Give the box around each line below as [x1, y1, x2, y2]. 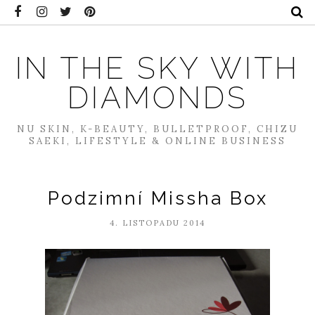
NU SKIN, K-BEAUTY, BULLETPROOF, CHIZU [17, 123, 298, 135]
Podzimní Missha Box [47, 188, 268, 209]
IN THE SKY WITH [15, 51, 300, 86]
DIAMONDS [67, 80, 248, 115]
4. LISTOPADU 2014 [110, 218, 205, 228]
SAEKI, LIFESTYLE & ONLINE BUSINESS [29, 135, 286, 147]
